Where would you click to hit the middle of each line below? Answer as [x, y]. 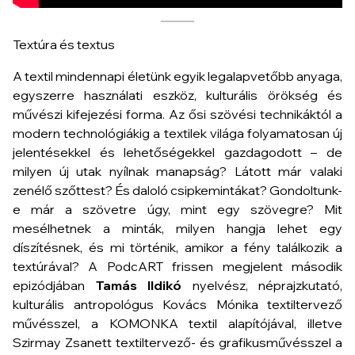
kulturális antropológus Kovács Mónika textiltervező [177, 304]
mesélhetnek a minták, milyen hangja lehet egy [177, 228]
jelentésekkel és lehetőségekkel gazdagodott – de [177, 152]
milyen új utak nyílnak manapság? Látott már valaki [177, 171]
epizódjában [54, 285]
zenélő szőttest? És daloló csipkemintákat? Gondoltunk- [177, 190]
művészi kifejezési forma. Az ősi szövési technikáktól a [177, 114]
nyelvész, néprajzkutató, [262, 285]
